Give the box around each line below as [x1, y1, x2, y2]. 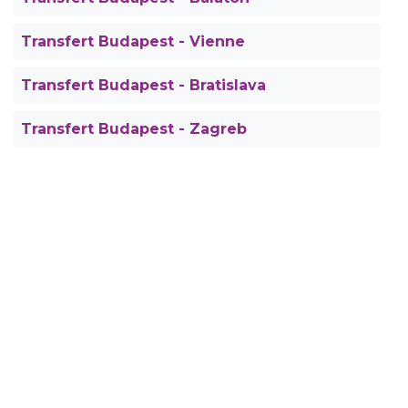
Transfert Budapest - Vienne [21, 33, 245, 51]
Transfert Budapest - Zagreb [21, 120, 247, 138]
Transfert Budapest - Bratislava [21, 76, 266, 95]
